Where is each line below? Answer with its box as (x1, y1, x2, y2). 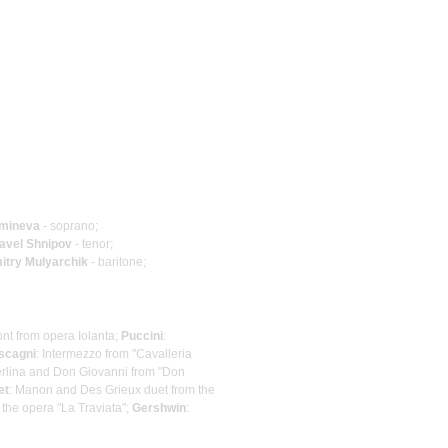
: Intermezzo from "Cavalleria (36, 346, 192, 361)
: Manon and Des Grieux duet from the (9, 382, 215, 397)
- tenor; (72, 236, 113, 251)
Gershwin (132, 400, 186, 415)
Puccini (121, 328, 163, 343)
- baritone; (88, 254, 146, 269)
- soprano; (40, 218, 98, 233)
